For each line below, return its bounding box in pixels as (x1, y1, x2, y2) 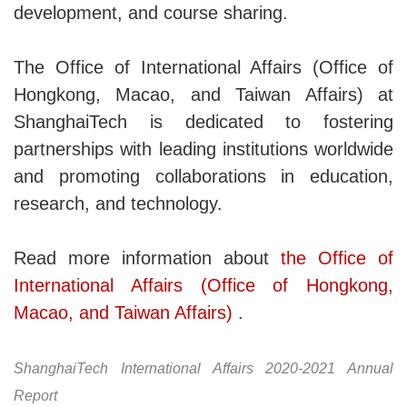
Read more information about (14, 248, 281, 269)
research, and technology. (14, 194, 223, 214)
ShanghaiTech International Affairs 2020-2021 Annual (14, 361, 393, 377)
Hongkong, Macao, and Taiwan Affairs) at (14, 84, 393, 105)
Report (14, 388, 57, 404)
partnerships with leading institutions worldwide (14, 139, 393, 160)
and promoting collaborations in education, (14, 166, 393, 187)
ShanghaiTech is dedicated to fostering (14, 112, 393, 133)
